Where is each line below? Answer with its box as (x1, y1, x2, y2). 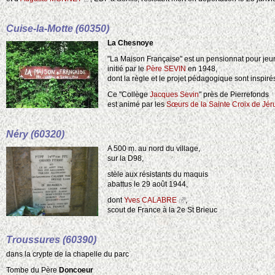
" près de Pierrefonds (199, 90, 269, 99)
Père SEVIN (146, 64, 186, 74)
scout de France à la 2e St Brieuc (107, 206, 217, 215)
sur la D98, (107, 154, 144, 163)
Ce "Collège (107, 90, 150, 99)
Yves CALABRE (124, 196, 177, 205)
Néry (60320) (6, 128, 64, 139)
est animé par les (107, 100, 166, 109)
